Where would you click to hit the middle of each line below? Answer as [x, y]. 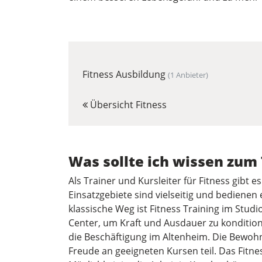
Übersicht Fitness [127, 104]
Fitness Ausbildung [125, 74]
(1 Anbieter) [188, 75]
